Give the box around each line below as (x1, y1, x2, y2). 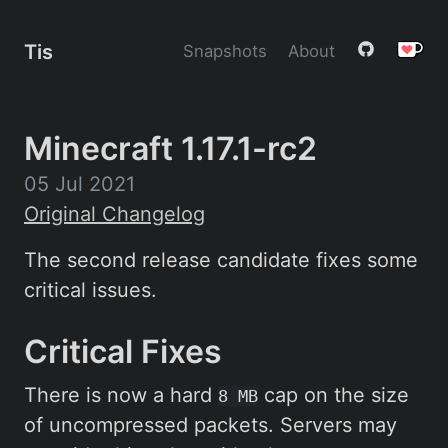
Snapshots (183, 41, 268, 61)
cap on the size (258, 382, 409, 407)
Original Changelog (24, 202, 205, 226)
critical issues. (24, 278, 157, 302)
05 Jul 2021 (24, 172, 135, 196)
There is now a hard (24, 382, 218, 407)
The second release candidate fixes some (24, 248, 418, 272)
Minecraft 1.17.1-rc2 (24, 129, 317, 168)
